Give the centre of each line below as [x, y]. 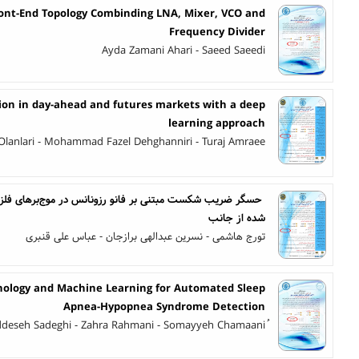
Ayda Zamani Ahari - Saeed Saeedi [184, 50]
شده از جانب [237, 218]
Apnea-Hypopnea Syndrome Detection [164, 307]
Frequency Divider [217, 32]
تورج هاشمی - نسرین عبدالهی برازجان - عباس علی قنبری [145, 237]
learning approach [217, 124]
